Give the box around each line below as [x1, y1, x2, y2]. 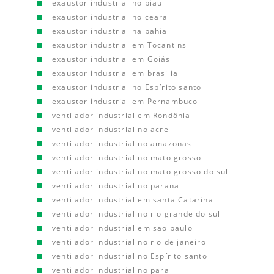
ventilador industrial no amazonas [52, 138, 192, 149]
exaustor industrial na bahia [52, 26, 168, 36]
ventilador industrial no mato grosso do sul [52, 166, 229, 177]
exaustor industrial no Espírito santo [52, 82, 202, 92]
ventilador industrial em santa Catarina [52, 194, 213, 205]
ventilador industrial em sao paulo [52, 223, 193, 233]
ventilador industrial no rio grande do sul [52, 209, 221, 219]
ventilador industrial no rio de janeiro [52, 237, 206, 247]
